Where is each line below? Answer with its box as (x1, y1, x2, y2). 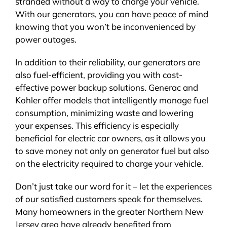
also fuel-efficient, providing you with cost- (15, 69, 182, 80)
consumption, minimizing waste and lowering (15, 107, 194, 118)
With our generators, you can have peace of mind (15, 8, 208, 19)
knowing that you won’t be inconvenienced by (15, 21, 196, 32)
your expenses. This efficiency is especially (15, 120, 179, 131)
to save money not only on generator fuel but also (15, 145, 209, 156)
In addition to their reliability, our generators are (15, 56, 200, 67)
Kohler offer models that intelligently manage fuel (15, 94, 208, 105)
